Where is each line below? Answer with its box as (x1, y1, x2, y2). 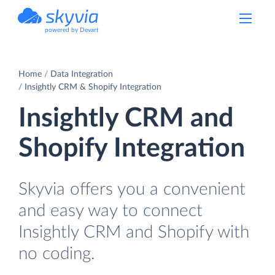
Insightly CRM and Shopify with (18, 223, 249, 241)
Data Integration (50, 69, 113, 79)
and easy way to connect (18, 201, 203, 220)
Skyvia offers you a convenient (18, 180, 246, 198)
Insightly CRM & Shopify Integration (25, 82, 161, 91)
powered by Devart (45, 27, 99, 33)
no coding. (18, 244, 95, 263)
